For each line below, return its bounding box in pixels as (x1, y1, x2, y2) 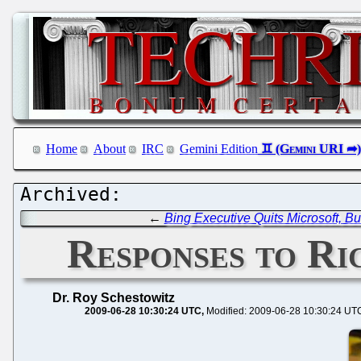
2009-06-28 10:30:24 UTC (85, 305, 201, 317)
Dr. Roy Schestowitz (52, 290, 175, 305)
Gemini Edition (180, 142, 258, 156)
